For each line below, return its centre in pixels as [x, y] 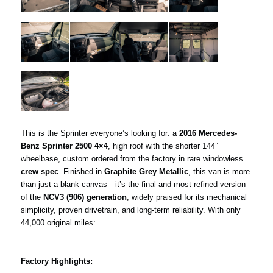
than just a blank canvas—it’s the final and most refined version [133, 185]
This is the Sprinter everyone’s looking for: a [100, 133]
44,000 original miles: [58, 223]
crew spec [39, 172]
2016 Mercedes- [208, 133]
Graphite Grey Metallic [146, 172]
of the [32, 197]
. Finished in [81, 172]
